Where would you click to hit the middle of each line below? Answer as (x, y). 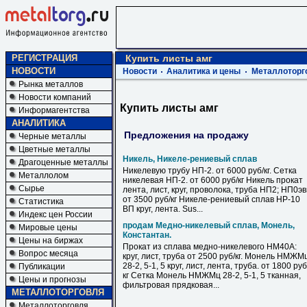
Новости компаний (55, 97)
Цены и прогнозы (52, 280)
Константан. (147, 235)
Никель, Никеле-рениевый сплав (190, 159)
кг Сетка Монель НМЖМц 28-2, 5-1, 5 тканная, (212, 275)
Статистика (41, 201)
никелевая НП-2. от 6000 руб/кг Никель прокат (213, 180)
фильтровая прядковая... (171, 285)
